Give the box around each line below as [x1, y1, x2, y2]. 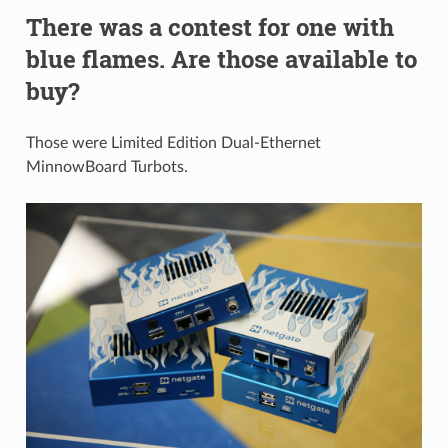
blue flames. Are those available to [25, 42, 417, 75]
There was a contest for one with [25, 10, 394, 43]
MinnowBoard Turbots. [25, 158, 188, 175]
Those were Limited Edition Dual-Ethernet [25, 134, 321, 151]
